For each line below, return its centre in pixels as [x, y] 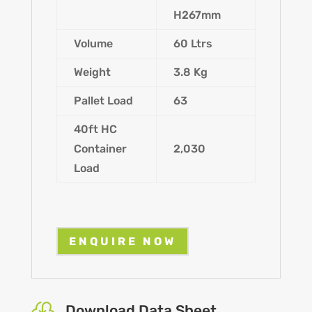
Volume [93, 44]
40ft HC [95, 130]
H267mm [197, 15]
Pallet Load [103, 101]
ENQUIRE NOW [122, 241]
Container [100, 149]
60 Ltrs [193, 44]
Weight [92, 72]
